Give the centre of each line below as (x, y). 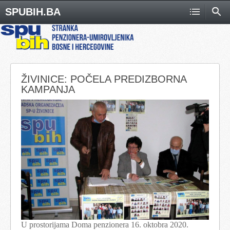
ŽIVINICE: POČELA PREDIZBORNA (104, 79)
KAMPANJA (48, 89)
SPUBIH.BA (33, 12)
